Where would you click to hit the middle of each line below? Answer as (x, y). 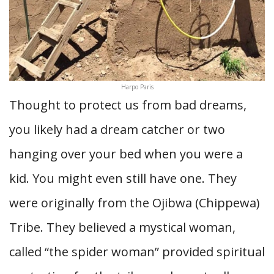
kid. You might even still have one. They (123, 178)
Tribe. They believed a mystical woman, (122, 227)
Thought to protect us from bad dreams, (128, 105)
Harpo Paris (137, 87)
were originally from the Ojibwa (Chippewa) (135, 203)
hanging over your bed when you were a (126, 154)
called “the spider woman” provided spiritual (137, 252)
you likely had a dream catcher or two (117, 129)
